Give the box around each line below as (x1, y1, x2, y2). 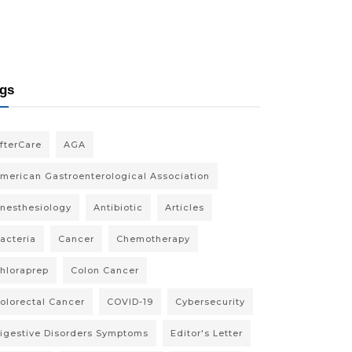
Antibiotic (93, 202, 143, 213)
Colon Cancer (71, 265, 139, 276)
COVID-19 (107, 296, 153, 307)
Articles (165, 202, 204, 213)
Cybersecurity (175, 296, 245, 307)
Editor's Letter (170, 328, 243, 339)
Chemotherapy (116, 233, 190, 244)
